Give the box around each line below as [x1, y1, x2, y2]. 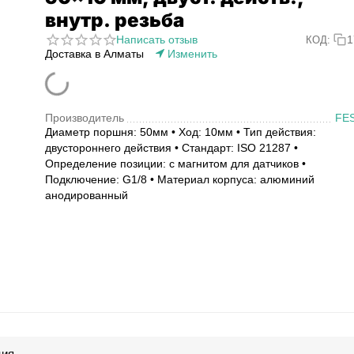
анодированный [45, 189, 128, 201]
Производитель [45, 111, 124, 124]
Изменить [168, 47, 217, 60]
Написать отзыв [116, 33, 198, 46]
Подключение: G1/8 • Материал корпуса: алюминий [45, 173, 314, 186]
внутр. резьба [45, 9, 184, 32]
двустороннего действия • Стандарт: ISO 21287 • [45, 141, 298, 154]
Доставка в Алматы [45, 47, 144, 60]
